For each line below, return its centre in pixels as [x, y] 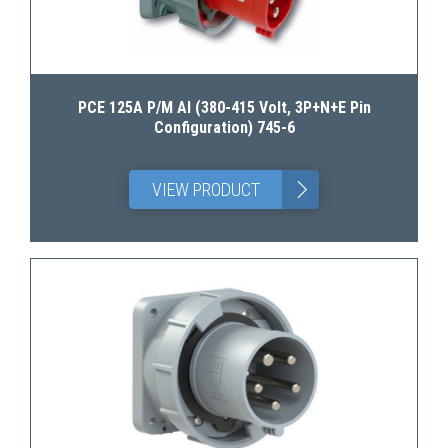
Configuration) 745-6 [224, 127]
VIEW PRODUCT [205, 189]
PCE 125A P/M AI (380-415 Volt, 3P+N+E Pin [224, 107]
